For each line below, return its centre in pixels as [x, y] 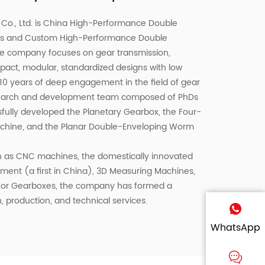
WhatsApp [235, 228]
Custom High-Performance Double [96, 38]
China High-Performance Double [110, 23]
